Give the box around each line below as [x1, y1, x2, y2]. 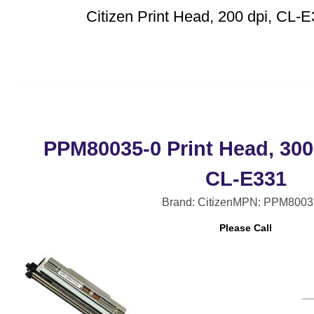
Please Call [219, 222, 272, 234]
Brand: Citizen [162, 196, 233, 208]
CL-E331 [205, 167, 287, 190]
